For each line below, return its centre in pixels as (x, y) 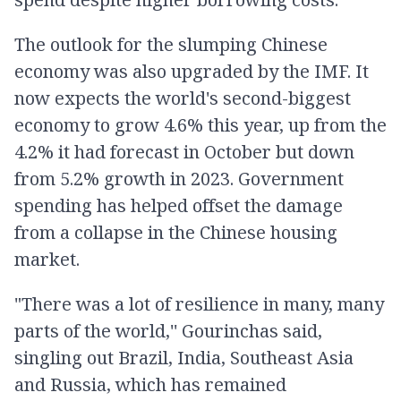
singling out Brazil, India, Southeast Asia (184, 358)
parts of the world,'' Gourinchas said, (168, 331)
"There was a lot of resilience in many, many (199, 304)
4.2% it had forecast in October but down (184, 152)
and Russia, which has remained (150, 384)
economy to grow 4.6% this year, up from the (200, 125)
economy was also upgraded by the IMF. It (192, 71)
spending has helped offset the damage (179, 205)
